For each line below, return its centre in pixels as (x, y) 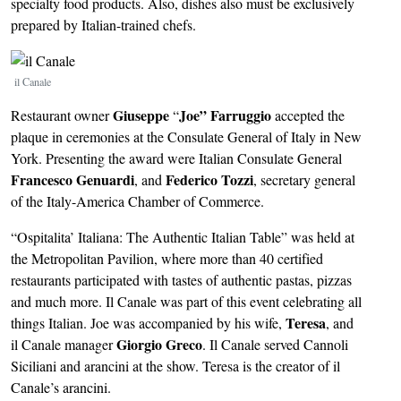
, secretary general (304, 179)
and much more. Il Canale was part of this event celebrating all (186, 301)
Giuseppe (141, 115)
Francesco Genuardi (73, 179)
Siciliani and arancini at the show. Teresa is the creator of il (175, 365)
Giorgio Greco (159, 344)
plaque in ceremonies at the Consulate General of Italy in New (186, 136)
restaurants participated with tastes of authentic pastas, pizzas (181, 279)
